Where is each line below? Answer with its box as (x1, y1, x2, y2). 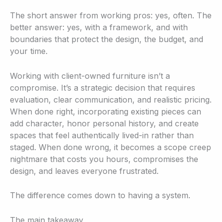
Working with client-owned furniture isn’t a (10, 70, 170, 81)
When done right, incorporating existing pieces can (10, 106, 201, 116)
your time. (10, 46, 48, 56)
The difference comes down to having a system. (10, 190, 190, 201)
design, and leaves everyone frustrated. (10, 166, 159, 176)
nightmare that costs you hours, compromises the (10, 154, 198, 164)
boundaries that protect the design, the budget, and (10, 34, 203, 44)
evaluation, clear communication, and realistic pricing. (10, 94, 212, 105)
